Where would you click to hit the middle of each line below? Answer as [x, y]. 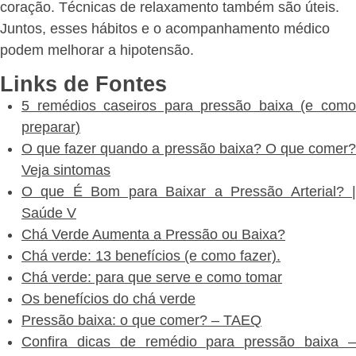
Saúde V [49, 213]
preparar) [51, 127]
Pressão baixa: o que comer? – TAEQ [141, 320]
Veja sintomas [66, 170]
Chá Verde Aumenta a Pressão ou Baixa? [153, 234]
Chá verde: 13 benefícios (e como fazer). [151, 255]
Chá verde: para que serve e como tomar [152, 277]
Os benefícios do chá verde [108, 298]
